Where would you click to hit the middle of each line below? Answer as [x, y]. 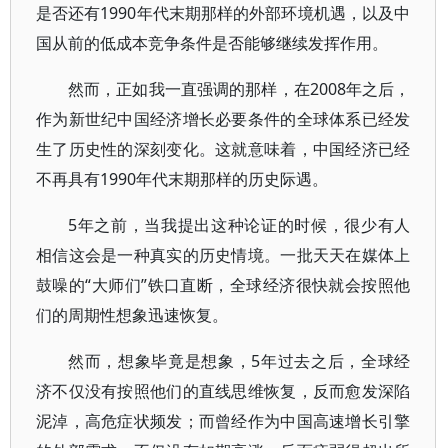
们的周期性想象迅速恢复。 [132, 315]
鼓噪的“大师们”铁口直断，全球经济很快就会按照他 [223, 285]
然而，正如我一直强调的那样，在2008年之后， [239, 89]
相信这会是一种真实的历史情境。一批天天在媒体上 [223, 255]
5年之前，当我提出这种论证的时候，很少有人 [239, 225]
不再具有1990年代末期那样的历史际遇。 [182, 179]
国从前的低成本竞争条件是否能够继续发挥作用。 [212, 43]
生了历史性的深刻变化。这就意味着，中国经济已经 [223, 149]
